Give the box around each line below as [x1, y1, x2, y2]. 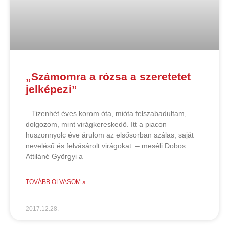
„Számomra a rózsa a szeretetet [26, 71, 191, 83]
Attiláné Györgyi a [26, 152, 83, 161]
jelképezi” [26, 83, 77, 96]
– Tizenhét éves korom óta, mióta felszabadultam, [26, 109, 187, 118]
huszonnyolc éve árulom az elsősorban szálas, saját [26, 131, 194, 140]
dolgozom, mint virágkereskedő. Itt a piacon [26, 120, 167, 129]
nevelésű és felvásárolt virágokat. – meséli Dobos [26, 142, 186, 150]
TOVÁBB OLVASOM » [26, 178, 86, 186]
